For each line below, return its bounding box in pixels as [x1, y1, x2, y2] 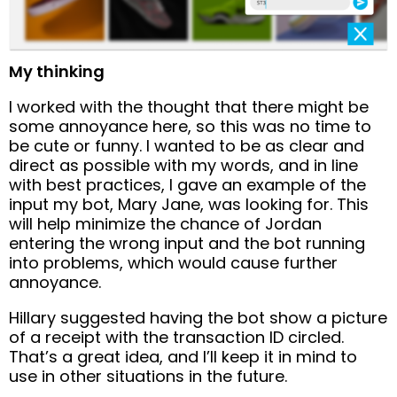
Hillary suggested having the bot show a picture [9, 307, 387, 330]
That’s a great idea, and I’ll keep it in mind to [9, 346, 357, 369]
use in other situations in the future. [9, 365, 287, 388]
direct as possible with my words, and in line [9, 154, 358, 177]
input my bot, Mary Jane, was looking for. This [9, 193, 369, 216]
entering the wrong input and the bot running [9, 232, 365, 255]
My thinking [9, 60, 105, 83]
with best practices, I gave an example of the [9, 174, 366, 197]
